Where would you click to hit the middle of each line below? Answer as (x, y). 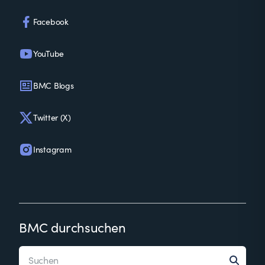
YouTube (49, 54)
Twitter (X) (52, 117)
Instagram (52, 149)
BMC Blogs (54, 85)
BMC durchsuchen (72, 227)
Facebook (51, 22)
